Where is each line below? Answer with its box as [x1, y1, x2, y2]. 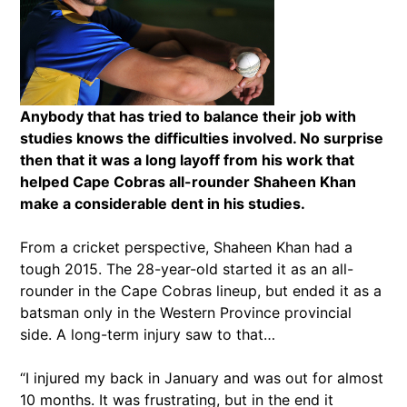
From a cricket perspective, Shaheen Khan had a [20, 238, 352, 257]
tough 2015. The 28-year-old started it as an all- [20, 260, 353, 279]
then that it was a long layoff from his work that [20, 151, 354, 170]
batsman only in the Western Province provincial [20, 303, 352, 323]
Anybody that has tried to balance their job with [20, 107, 356, 126]
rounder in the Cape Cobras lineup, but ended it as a [20, 282, 382, 301]
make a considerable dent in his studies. [20, 194, 305, 213]
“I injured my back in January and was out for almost [20, 369, 383, 388]
